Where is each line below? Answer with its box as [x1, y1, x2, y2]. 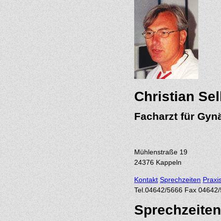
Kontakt [134, 175, 158, 184]
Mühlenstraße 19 [134, 147, 187, 156]
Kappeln [156, 158, 182, 166]
